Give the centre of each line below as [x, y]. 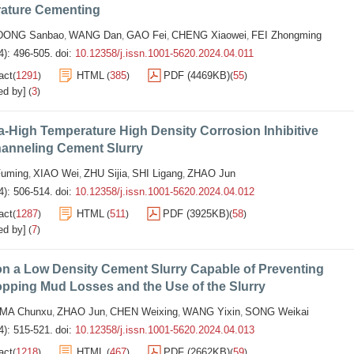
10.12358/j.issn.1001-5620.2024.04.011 [164, 53]
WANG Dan [95, 35]
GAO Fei [147, 35]
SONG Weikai [277, 312]
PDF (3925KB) [196, 214]
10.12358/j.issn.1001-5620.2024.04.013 [165, 330]
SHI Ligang [157, 173]
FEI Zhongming [286, 35]
